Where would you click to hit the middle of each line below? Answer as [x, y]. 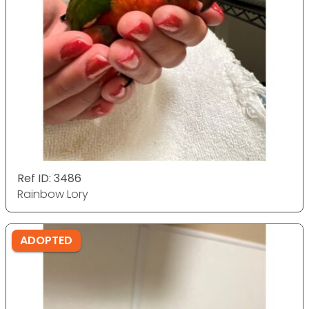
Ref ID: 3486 [49, 178]
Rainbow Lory [53, 194]
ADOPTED [46, 240]
